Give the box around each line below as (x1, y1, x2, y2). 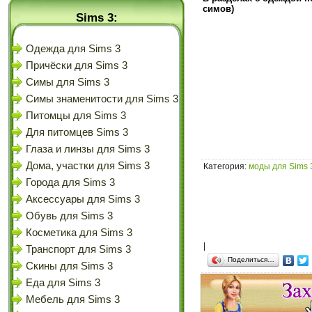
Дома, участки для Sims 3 (26, 160, 150, 171)
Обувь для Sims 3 (26, 210, 113, 221)
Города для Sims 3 (26, 177, 115, 188)
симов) (203, 3, 234, 15)
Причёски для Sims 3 (26, 60, 127, 71)
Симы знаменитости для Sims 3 (26, 93, 178, 104)
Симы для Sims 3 (26, 77, 109, 88)
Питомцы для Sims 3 (26, 110, 126, 121)
